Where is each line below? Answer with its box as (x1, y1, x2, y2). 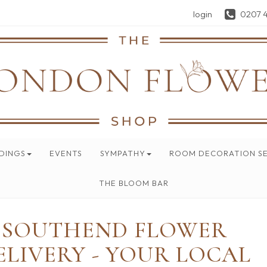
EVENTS (49, 148, 82, 158)
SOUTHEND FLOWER (1, 216, 227, 244)
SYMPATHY (100, 148, 145, 158)
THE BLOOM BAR (98, 178, 169, 188)
